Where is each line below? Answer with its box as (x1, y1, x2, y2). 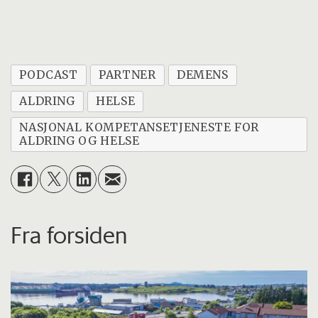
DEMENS (176, 67, 229, 82)
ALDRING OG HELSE (19, 133, 140, 148)
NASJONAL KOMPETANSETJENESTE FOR (19, 120, 260, 135)
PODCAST (19, 67, 78, 82)
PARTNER (99, 67, 156, 82)
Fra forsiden (11, 220, 128, 249)
